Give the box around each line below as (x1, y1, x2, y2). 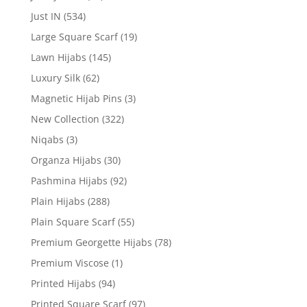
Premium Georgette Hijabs (30, 235, 152, 249)
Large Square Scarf (30, 29, 118, 43)
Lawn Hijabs (30, 50, 86, 64)
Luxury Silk (30, 71, 80, 84)
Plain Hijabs (30, 194, 85, 208)
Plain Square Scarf (30, 214, 115, 228)
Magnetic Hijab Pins (30, 91, 122, 105)
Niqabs (30, 132, 64, 146)
